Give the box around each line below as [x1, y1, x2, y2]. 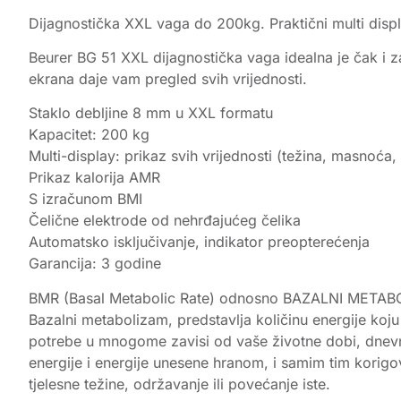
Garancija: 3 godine [29, 254, 161, 273]
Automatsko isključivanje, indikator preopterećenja [29, 233, 370, 252]
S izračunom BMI [29, 190, 142, 209]
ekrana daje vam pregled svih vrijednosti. [29, 69, 307, 88]
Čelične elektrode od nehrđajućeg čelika [29, 211, 301, 230]
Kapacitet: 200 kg [29, 125, 149, 144]
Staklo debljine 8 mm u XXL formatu [29, 104, 273, 123]
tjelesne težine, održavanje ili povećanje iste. [29, 374, 330, 393]
